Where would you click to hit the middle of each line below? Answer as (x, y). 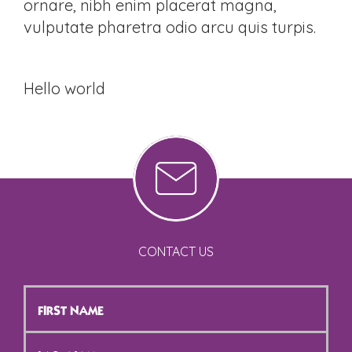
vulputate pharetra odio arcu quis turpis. (170, 27)
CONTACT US (176, 251)
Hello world (64, 88)
